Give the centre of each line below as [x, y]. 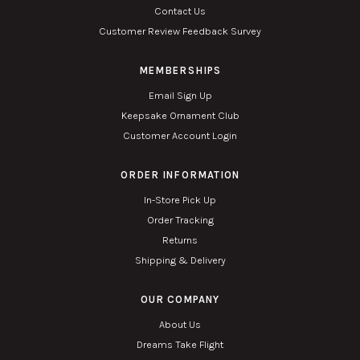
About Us [180, 325]
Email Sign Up [180, 96]
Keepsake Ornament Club [180, 116]
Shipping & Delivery [180, 260]
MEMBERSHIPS [180, 71]
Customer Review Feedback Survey [180, 31]
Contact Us [180, 11]
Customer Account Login [180, 136]
